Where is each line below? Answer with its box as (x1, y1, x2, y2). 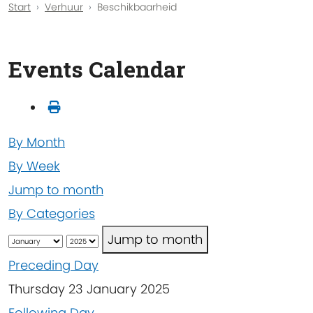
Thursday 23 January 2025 (8, 279, 170, 298)
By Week (8, 156, 60, 175)
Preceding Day (8, 256, 99, 274)
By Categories (8, 204, 95, 222)
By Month (8, 133, 65, 151)
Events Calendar (8, 54, 186, 85)
